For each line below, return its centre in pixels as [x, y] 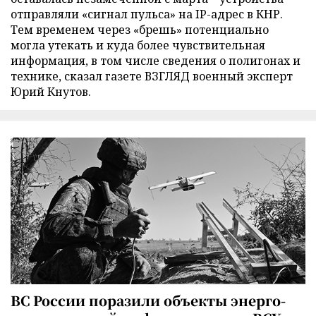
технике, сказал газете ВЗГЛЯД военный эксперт [152, 77]
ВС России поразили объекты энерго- [148, 300]
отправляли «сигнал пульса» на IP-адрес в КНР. [147, 14]
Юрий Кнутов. [51, 92]
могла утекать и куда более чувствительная [138, 45]
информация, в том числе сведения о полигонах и [156, 61]
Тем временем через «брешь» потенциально [140, 30]
